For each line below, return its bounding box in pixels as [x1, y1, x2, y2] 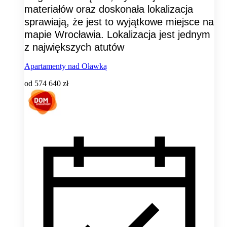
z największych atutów [24, 41, 124, 53]
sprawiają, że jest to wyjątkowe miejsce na [24, 16, 214, 27]
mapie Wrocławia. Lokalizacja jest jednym [24, 28, 210, 40]
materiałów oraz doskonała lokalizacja [24, 3, 193, 15]
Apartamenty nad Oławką [24, 61, 107, 70]
